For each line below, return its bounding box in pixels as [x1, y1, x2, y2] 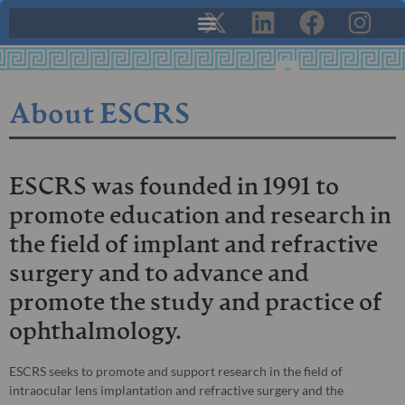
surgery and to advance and [9, 263, 309, 287]
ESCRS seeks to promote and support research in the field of [9, 363, 343, 379]
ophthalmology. [9, 321, 182, 344]
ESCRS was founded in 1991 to [9, 176, 339, 200]
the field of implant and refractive [9, 234, 378, 258]
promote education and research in [9, 205, 391, 229]
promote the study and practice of [9, 292, 382, 316]
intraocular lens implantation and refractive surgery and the [9, 382, 344, 398]
